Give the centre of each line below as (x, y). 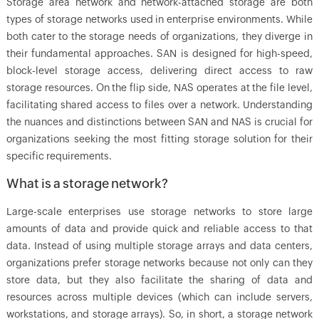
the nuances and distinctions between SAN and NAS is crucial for (159, 122)
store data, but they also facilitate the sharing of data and (159, 280)
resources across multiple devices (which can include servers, (159, 297)
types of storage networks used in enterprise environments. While (159, 19)
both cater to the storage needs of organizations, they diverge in (159, 36)
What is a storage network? (87, 183)
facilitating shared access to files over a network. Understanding (159, 105)
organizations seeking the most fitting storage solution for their (159, 139)
